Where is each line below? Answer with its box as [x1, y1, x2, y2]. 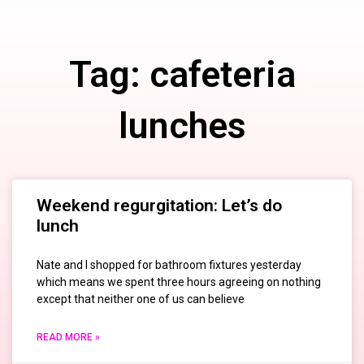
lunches [118, 104, 246, 148]
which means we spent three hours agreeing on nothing [37, 275, 321, 289]
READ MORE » [37, 331, 100, 344]
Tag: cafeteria [68, 53, 296, 97]
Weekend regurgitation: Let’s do [37, 196, 282, 216]
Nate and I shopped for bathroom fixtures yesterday [37, 258, 301, 272]
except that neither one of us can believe [37, 292, 245, 306]
